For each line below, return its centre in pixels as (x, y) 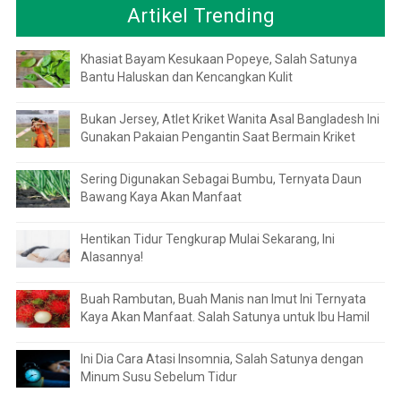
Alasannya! (111, 256)
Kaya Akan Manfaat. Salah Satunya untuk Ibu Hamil (225, 316)
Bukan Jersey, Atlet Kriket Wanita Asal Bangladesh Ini (230, 119)
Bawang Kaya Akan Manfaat (161, 196)
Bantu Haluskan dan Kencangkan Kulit (186, 77)
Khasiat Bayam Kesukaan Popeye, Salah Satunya (218, 59)
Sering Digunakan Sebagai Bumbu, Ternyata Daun (221, 179)
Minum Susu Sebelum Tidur (158, 376)
